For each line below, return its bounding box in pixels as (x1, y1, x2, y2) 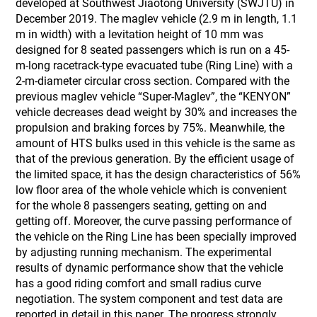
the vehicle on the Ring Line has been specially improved (16, 230, 297, 243)
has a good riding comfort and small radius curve (16, 277, 262, 290)
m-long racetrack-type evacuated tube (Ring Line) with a (16, 59, 294, 72)
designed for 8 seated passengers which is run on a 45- (16, 43, 290, 57)
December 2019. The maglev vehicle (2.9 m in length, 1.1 (16, 12, 298, 25)
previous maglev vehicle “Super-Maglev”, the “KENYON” (16, 90, 292, 103)
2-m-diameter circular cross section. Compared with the (16, 74, 290, 88)
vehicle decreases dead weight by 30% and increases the (16, 105, 297, 119)
